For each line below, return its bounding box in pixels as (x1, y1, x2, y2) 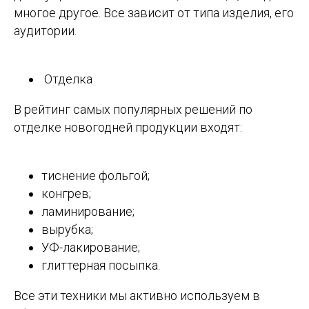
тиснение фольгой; (41, 168, 150, 183)
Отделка (41, 72, 92, 87)
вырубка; (41, 222, 93, 237)
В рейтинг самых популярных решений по (14, 102, 252, 117)
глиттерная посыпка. (41, 258, 160, 273)
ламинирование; (41, 204, 134, 219)
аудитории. (14, 23, 77, 39)
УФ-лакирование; (41, 240, 140, 255)
